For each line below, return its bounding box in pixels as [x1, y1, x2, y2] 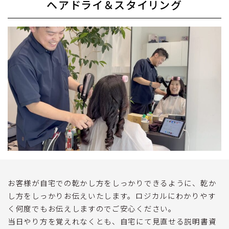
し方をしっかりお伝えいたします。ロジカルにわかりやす [8, 190, 216, 201]
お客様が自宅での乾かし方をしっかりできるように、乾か [8, 177, 217, 188]
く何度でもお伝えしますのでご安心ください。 [8, 202, 176, 214]
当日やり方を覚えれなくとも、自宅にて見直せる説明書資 [8, 215, 217, 226]
